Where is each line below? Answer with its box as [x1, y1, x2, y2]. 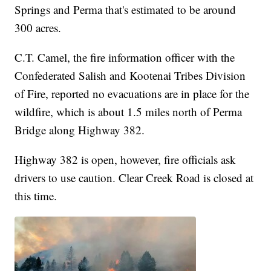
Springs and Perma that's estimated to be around [15, 1, 237, 17]
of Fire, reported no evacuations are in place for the [15, 85, 250, 101]
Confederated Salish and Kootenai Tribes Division [15, 67, 246, 83]
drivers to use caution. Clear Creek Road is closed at [15, 169, 254, 185]
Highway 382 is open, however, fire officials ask [15, 151, 237, 167]
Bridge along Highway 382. [15, 122, 145, 137]
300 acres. [15, 19, 62, 35]
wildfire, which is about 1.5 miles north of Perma [15, 103, 243, 119]
